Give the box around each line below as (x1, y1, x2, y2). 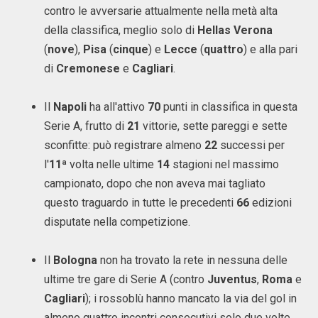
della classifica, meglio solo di (44, 23, 197, 37)
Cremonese (56, 62, 120, 75)
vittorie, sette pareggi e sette (140, 119, 287, 133)
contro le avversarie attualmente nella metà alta (44, 4, 278, 18)
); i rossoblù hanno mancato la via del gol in (85, 292, 297, 305)
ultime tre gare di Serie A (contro (44, 273, 207, 286)
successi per (217, 138, 285, 152)
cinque (113, 43, 148, 56)
